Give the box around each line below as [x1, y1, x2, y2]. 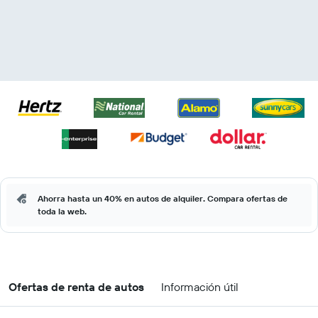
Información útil [161, 280, 238, 294]
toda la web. [38, 206, 87, 216]
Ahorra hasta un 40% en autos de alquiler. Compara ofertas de [38, 193, 287, 204]
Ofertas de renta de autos [9, 280, 144, 294]
